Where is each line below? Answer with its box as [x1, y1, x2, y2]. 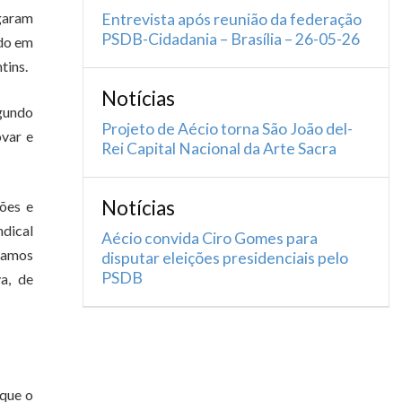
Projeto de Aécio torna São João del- [101, 119, 353, 138]
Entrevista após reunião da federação [101, 10, 362, 29]
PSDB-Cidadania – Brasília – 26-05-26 [101, 30, 360, 48]
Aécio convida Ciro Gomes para [101, 229, 318, 248]
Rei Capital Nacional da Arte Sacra [101, 139, 336, 158]
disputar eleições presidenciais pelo [101, 249, 348, 267]
